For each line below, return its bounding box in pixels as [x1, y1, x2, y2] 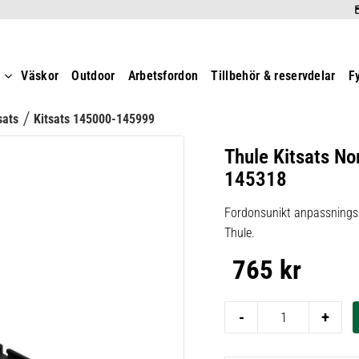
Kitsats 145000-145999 [33, 111, 155, 127]
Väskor [21, 68, 59, 84]
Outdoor [71, 68, 115, 84]
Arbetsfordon [127, 68, 199, 84]
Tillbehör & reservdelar [211, 68, 336, 84]
